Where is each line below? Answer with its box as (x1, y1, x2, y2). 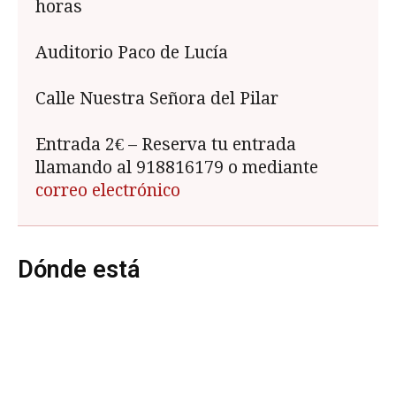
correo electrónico (35, 179, 180, 201)
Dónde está (18, 255, 141, 284)
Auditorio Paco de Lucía (35, 42, 228, 63)
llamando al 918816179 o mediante (35, 156, 318, 178)
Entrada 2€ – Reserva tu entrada (35, 133, 296, 155)
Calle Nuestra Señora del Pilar (35, 88, 278, 109)
